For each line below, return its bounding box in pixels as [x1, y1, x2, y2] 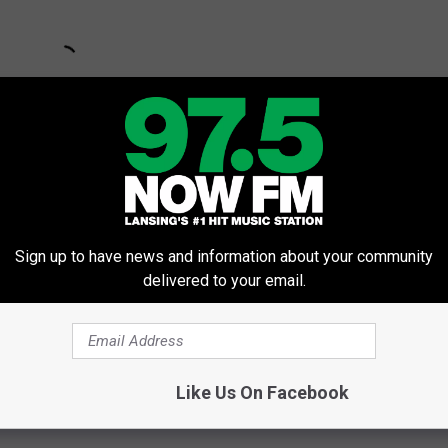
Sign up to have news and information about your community [15, 247, 433, 266]
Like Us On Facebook [175, 382, 349, 403]
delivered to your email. [142, 271, 306, 290]
